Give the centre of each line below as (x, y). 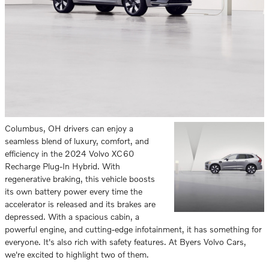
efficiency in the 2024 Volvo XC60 (69, 153)
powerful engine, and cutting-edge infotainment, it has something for (133, 229)
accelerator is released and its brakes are (80, 204)
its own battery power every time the (74, 191)
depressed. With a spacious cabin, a (72, 216)
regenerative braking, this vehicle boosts (80, 179)
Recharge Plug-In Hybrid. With (62, 166)
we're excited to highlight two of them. (77, 254)
